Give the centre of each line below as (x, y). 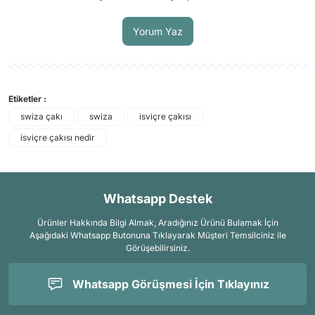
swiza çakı (41, 116)
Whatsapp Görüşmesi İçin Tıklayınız (171, 284)
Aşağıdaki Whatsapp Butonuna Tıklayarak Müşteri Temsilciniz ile (157, 235)
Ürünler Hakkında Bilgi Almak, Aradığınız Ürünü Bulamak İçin (157, 223)
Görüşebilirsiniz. (157, 248)
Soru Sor (157, 8)
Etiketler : (27, 99)
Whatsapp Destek (157, 199)
